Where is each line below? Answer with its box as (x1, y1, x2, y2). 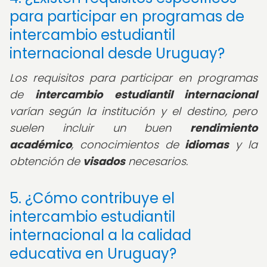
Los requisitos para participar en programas (10, 70, 257, 85)
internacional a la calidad (10, 225, 191, 245)
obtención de (10, 154, 83, 169)
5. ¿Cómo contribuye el (10, 188, 175, 208)
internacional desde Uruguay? (10, 44, 225, 63)
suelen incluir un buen (10, 120, 190, 135)
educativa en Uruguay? (10, 244, 176, 263)
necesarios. (125, 154, 188, 169)
